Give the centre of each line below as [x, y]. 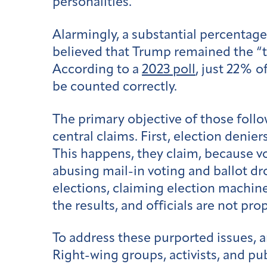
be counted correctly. [115, 87]
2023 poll [169, 70]
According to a [97, 70]
